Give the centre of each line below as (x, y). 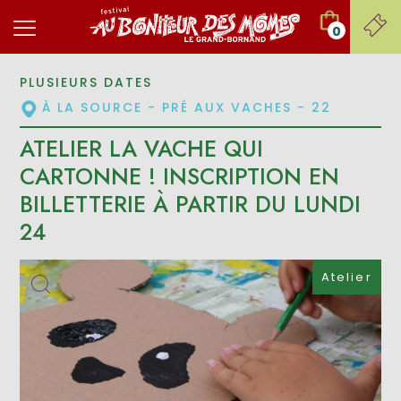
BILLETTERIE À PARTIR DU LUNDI (191, 204)
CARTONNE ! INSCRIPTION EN (180, 176)
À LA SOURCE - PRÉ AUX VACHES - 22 (187, 107)
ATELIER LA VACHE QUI (142, 149)
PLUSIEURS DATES (86, 82)
